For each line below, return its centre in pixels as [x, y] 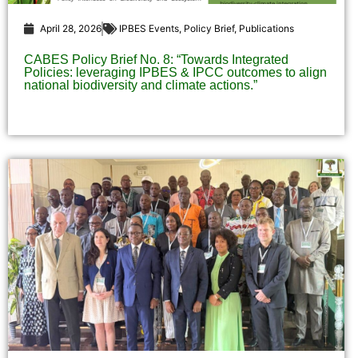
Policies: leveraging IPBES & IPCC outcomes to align [175, 73]
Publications [267, 29]
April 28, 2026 [71, 29]
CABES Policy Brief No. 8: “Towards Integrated [156, 60]
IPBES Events [149, 29]
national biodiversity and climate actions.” [141, 86]
